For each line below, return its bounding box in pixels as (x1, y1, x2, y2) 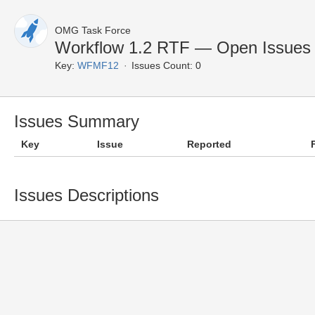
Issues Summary (14, 112, 139, 131)
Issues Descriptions (14, 186, 159, 205)
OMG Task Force (55, 25, 131, 36)
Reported (187, 139, 231, 150)
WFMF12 (77, 60, 119, 71)
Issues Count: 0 (131, 60, 201, 71)
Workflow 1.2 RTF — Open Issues (55, 38, 311, 57)
